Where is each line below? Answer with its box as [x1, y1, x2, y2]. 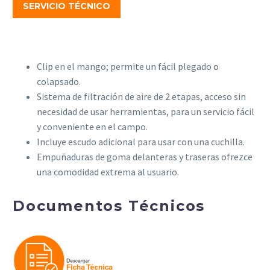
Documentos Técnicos [13, 196, 206, 215]
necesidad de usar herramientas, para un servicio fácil [37, 105, 254, 118]
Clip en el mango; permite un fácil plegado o [37, 60, 219, 72]
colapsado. [37, 75, 81, 87]
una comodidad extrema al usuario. [37, 165, 179, 178]
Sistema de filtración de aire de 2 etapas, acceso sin [37, 90, 246, 102]
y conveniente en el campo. [37, 120, 148, 133]
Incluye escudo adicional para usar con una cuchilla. [37, 135, 245, 148]
